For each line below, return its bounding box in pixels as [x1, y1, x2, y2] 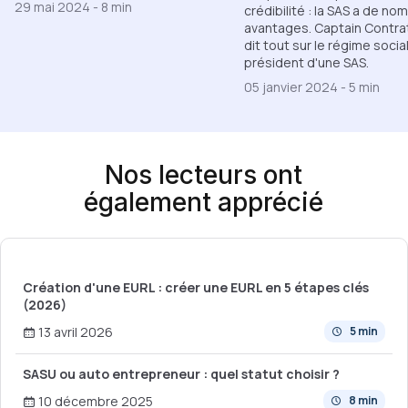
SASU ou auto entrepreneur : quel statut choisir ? [23, 365, 340, 382]
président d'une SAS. [244, 54, 369, 71]
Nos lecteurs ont [105, 159, 303, 190]
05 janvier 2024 [244, 78, 341, 96]
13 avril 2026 [36, 322, 113, 341]
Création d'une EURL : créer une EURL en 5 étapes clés [23, 279, 369, 296]
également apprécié [84, 187, 324, 218]
